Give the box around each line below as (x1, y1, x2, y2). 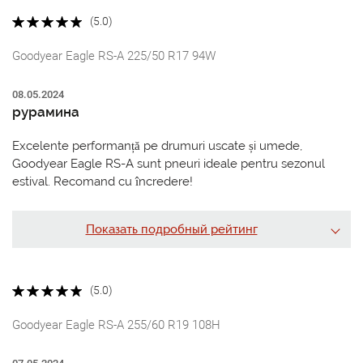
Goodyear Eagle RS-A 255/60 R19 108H (12, 318, 220, 333)
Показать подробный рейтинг (85, 222, 258, 237)
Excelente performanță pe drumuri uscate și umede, (12, 139, 302, 154)
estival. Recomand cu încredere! (12, 174, 193, 190)
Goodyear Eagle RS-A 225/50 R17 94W (12, 49, 216, 64)
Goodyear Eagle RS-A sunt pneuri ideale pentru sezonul (12, 156, 325, 172)
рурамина (12, 104, 79, 121)
